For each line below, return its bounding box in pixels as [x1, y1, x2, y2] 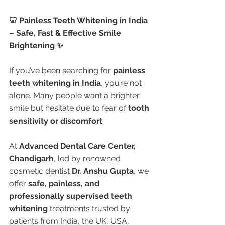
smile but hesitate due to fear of [9, 103, 128, 113]
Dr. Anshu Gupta [72, 166, 134, 176]
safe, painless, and [28, 178, 101, 188]
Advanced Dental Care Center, [19, 141, 138, 151]
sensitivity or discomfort [9, 116, 102, 126]
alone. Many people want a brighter [9, 90, 142, 100]
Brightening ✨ [9, 40, 63, 50]
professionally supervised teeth [9, 191, 134, 201]
